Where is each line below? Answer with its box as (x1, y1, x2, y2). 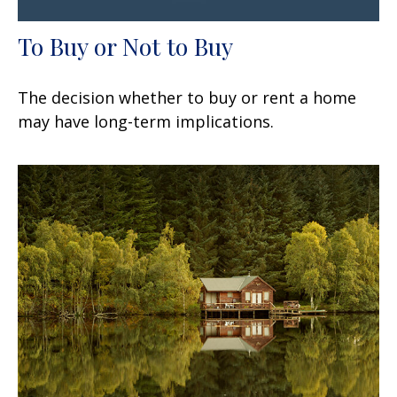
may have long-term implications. (18, 110, 274, 132)
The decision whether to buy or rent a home (18, 86, 356, 108)
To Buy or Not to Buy (18, 29, 233, 62)
